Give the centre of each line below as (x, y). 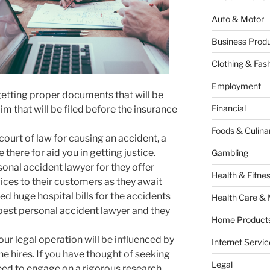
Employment (236, 86)
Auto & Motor (237, 19)
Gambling (230, 153)
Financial (228, 108)
